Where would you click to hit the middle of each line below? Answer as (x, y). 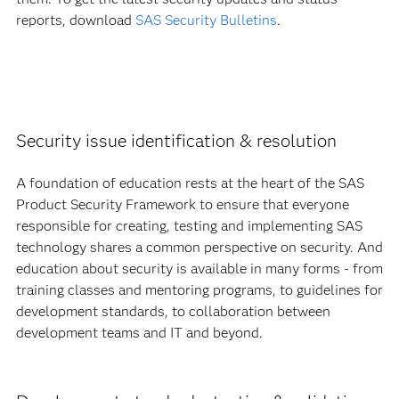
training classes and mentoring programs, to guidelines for (199, 290)
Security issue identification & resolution (176, 141)
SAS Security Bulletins (206, 20)
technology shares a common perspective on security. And (199, 247)
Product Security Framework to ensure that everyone (182, 204)
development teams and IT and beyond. (139, 333)
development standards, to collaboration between (173, 311)
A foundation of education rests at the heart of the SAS (190, 183)
